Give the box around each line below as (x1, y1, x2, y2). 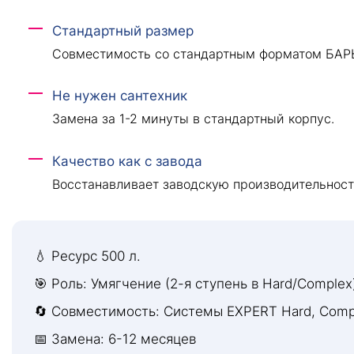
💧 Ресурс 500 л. (34, 248, 141, 265)
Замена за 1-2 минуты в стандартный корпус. (51, 111, 334, 127)
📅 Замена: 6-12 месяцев (34, 331, 196, 348)
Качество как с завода (51, 153, 202, 170)
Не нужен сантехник (51, 88, 187, 104)
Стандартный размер (51, 22, 194, 39)
